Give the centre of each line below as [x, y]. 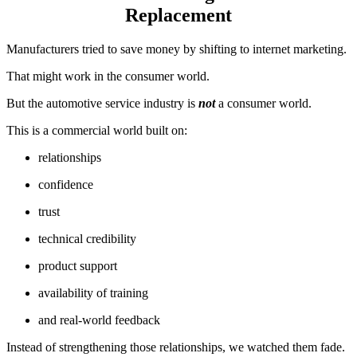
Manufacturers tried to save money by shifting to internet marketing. [177, 49]
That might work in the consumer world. [108, 76]
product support [78, 265]
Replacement [178, 15]
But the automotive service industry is [101, 103]
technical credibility [87, 238]
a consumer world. [265, 103]
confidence [66, 184]
